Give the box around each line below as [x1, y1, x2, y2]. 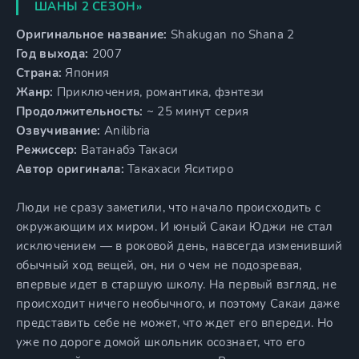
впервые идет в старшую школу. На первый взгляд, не [16, 276, 337, 292]
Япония [62, 65, 110, 81]
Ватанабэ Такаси [77, 142, 179, 158]
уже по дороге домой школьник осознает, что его [16, 334, 305, 350]
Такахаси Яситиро [123, 161, 233, 177]
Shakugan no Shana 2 [167, 26, 295, 42]
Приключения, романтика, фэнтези [53, 84, 264, 100]
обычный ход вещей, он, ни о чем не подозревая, [16, 257, 302, 273]
